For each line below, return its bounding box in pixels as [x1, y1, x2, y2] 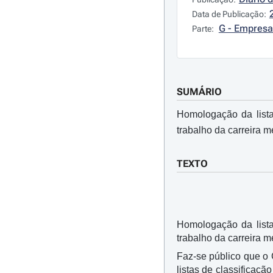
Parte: [191, 24, 216, 34]
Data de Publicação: [191, 9, 266, 19]
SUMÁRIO [176, 86, 222, 97]
